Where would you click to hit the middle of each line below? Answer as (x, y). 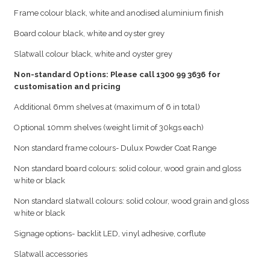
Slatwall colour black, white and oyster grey (93, 54)
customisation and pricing (67, 87)
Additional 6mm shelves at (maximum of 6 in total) (107, 107)
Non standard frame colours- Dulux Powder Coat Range (115, 148)
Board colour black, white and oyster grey (89, 34)
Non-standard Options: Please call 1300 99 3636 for (117, 75)
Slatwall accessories (51, 254)
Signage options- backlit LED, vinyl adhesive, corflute (110, 234)
